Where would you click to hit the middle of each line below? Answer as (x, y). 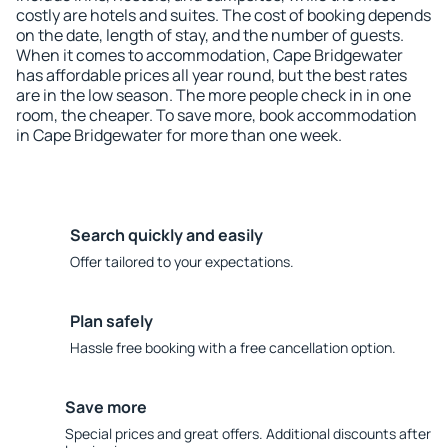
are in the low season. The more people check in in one (213, 95)
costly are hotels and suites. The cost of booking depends (223, 15)
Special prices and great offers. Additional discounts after (247, 433)
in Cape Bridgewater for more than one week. (179, 135)
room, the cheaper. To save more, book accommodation (216, 115)
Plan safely (111, 321)
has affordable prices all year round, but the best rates (211, 75)
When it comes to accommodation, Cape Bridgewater (209, 55)
